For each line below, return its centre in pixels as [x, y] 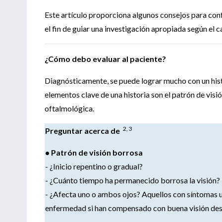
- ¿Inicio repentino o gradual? [94, 166]
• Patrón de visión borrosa [94, 152]
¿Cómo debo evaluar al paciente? [105, 58]
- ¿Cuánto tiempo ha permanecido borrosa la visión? [133, 180]
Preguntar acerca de [84, 130]
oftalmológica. [69, 108]
